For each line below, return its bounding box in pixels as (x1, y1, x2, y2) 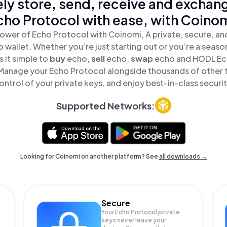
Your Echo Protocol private (101, 208, 180, 216)
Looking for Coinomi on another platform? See (20, 153, 159, 160)
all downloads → (159, 153, 207, 160)
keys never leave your (101, 216, 167, 224)
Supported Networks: (56, 99, 155, 111)
